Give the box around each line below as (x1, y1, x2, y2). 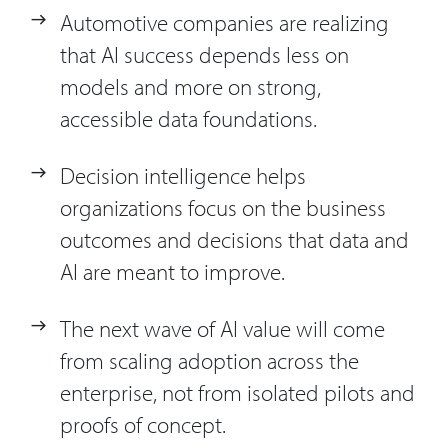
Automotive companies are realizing (60, 8, 389, 38)
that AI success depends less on (60, 40, 349, 70)
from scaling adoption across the (60, 346, 359, 376)
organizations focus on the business (60, 193, 386, 223)
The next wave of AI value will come (60, 314, 385, 344)
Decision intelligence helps (60, 161, 306, 191)
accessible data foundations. (60, 104, 317, 134)
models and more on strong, (60, 72, 321, 102)
